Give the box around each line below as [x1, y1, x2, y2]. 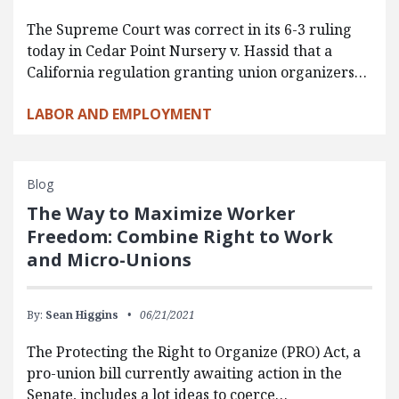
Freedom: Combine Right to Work [27, 224, 333, 248]
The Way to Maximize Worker [27, 200, 296, 225]
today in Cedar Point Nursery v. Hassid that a [27, 40, 332, 61]
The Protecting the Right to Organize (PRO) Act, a [27, 341, 361, 362]
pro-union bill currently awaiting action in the [27, 362, 342, 383]
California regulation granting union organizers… [27, 61, 367, 82]
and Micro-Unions [27, 247, 191, 272]
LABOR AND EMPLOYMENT [27, 103, 212, 124]
